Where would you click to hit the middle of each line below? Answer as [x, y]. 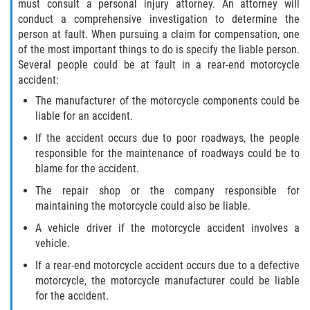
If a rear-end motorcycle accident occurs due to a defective [167, 265]
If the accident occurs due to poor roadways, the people [167, 138]
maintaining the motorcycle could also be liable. [143, 206]
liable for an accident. [84, 116]
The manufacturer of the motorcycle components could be [167, 100]
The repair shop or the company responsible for [167, 190]
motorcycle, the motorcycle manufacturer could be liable [167, 280]
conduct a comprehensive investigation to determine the [159, 19]
